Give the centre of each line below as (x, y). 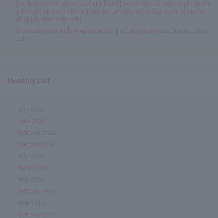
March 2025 (33, 167)
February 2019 (37, 190)
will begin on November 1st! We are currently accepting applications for (111, 11)
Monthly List (29, 80)
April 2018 (31, 202)
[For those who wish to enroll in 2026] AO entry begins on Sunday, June (113, 30)
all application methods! (48, 18)
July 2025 (30, 155)
